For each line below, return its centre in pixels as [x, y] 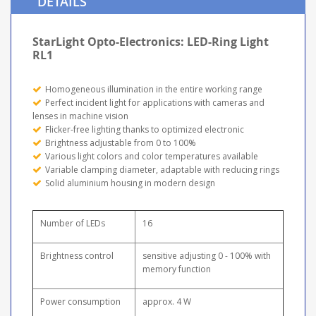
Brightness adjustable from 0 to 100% [121, 142]
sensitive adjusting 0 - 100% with [207, 255]
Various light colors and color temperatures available [152, 156]
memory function [177, 269]
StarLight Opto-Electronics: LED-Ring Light [151, 41]
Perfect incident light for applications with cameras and [155, 102]
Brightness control [77, 255]
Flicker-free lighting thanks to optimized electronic [145, 129]
